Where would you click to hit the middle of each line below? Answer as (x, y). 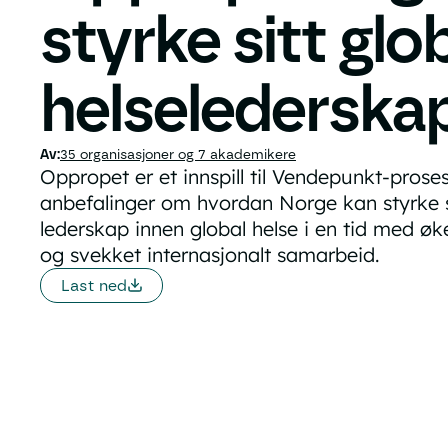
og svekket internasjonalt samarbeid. (209, 254)
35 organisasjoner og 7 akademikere (177, 153)
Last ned (93, 285)
